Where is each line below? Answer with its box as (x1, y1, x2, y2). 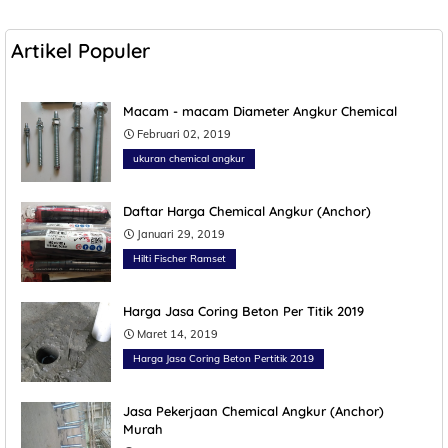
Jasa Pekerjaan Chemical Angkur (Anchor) (123, 403, 384, 420)
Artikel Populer (11, 38, 150, 64)
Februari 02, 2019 (137, 127, 231, 142)
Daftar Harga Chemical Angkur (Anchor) (123, 203, 371, 220)
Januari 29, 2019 (137, 227, 225, 242)
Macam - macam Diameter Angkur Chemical (123, 103, 397, 120)
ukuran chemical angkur (133, 152, 245, 166)
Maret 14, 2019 (137, 327, 218, 342)
